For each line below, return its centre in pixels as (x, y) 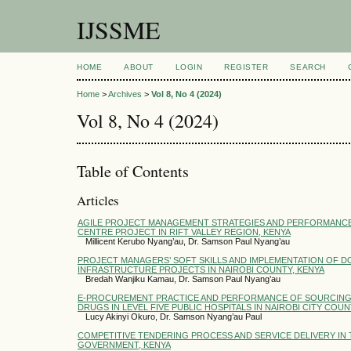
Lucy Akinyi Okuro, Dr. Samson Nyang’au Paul (174, 316)
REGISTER (246, 67)
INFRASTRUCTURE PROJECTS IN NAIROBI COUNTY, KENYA (201, 269)
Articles (98, 201)
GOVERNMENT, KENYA (124, 344)
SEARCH (308, 67)
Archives (125, 94)
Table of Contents (133, 171)
